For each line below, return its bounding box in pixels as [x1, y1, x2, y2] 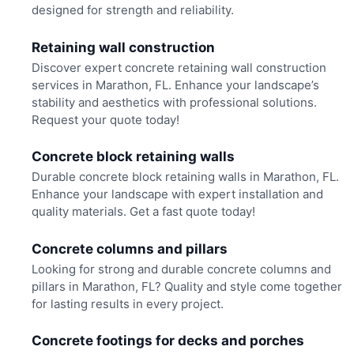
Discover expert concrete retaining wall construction [31, 59, 326, 75]
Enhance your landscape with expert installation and [31, 186, 323, 202]
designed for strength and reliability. [31, 2, 234, 18]
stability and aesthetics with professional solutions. [31, 94, 317, 110]
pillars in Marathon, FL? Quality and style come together [31, 278, 342, 294]
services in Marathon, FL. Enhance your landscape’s [31, 77, 319, 92]
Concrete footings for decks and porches [31, 333, 304, 349]
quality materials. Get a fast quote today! [31, 204, 255, 220]
